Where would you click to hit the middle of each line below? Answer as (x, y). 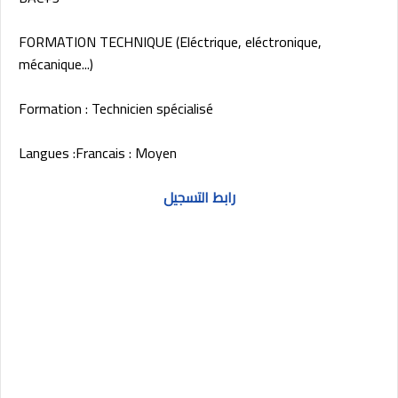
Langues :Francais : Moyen (98, 153)
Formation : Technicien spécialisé (116, 109)
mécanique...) (56, 64)
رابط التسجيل (199, 198)
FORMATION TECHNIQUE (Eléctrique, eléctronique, (170, 42)
